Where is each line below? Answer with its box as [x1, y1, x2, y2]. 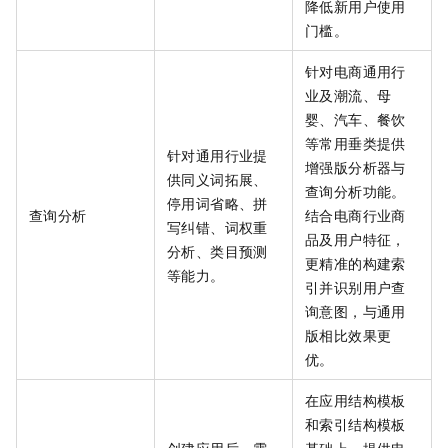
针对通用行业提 [167, 145, 268, 166]
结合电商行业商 [305, 205, 406, 226]
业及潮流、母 [305, 85, 392, 106]
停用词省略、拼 [167, 193, 268, 214]
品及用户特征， [305, 229, 406, 250]
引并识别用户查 [305, 277, 406, 298]
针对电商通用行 [305, 61, 406, 82]
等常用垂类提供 [305, 133, 406, 154]
